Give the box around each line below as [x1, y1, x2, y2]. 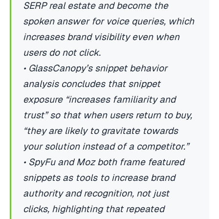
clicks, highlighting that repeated [23, 204, 164, 215]
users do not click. [23, 47, 101, 58]
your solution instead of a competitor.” [23, 141, 189, 152]
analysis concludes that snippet [23, 79, 160, 89]
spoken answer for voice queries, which [23, 16, 194, 27]
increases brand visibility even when [23, 32, 179, 43]
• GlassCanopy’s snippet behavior [23, 63, 167, 74]
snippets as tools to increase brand [23, 173, 175, 183]
